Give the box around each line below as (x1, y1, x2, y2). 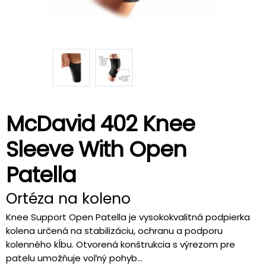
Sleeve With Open (6, 134, 186, 164)
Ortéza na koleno (6, 188, 131, 209)
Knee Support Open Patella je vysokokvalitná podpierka (6, 211, 250, 223)
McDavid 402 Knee (6, 109, 195, 139)
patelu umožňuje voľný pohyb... (6, 252, 142, 264)
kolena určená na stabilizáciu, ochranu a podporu (6, 224, 223, 237)
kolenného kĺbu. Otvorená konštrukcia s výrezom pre (6, 238, 235, 251)
